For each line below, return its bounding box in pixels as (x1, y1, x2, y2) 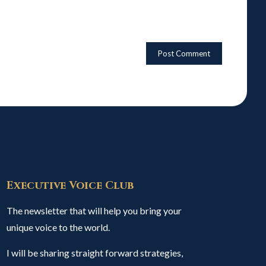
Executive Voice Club (7, 178, 134, 193)
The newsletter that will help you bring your (7, 205, 182, 216)
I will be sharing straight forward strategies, (7, 247, 183, 258)
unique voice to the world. (7, 221, 110, 233)
